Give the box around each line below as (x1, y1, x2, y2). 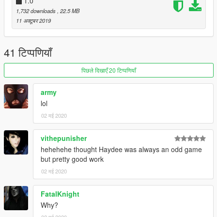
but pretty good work (41, 154, 104, 164)
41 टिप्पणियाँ (4, 45, 52, 60)
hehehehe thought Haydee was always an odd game (41, 144, 202, 155)
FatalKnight (41, 189, 79, 199)
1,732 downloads (16, 7, 57, 15)
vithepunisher (41, 133, 87, 143)
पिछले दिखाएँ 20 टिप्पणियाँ (81, 66, 136, 75)
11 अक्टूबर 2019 (16, 16, 51, 25)
